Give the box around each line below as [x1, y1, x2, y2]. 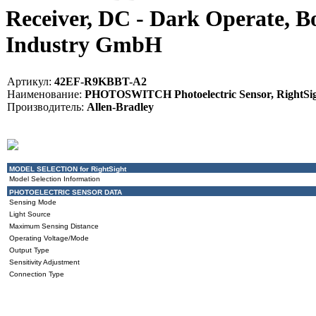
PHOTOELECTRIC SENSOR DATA [9, 188, 122, 196]
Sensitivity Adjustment [9, 257, 80, 266]
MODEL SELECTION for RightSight [9, 164, 126, 173]
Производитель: [7, 100, 84, 113]
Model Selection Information [9, 174, 100, 183]
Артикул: [7, 75, 51, 87]
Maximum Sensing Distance [9, 221, 99, 230]
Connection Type [9, 269, 64, 278]
